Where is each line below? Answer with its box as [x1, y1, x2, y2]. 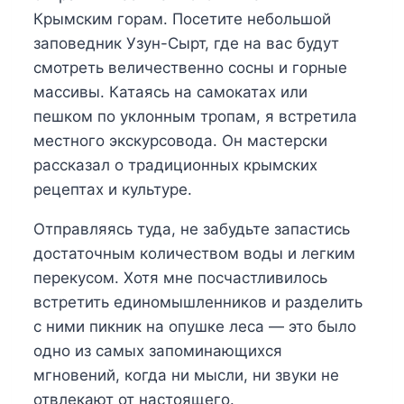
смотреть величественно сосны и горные [33, 59, 347, 78]
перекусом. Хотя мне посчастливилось [33, 269, 327, 288]
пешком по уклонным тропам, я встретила [33, 107, 357, 126]
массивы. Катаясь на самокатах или [33, 83, 308, 102]
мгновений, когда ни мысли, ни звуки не [33, 366, 339, 385]
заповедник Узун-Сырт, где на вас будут [33, 34, 339, 53]
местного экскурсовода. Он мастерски [33, 132, 327, 151]
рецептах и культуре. [33, 180, 192, 199]
